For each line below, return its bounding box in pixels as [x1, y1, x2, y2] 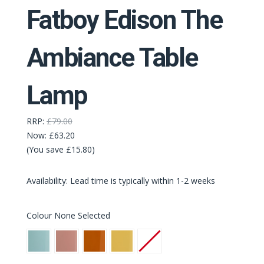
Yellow [109, 244, 134, 256]
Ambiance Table [26, 42, 198, 74]
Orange [81, 244, 110, 256]
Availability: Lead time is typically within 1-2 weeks [26, 175, 215, 187]
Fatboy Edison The [26, 5, 223, 36]
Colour [26, 210, 54, 222]
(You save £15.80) [26, 144, 95, 156]
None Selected [54, 210, 110, 222]
